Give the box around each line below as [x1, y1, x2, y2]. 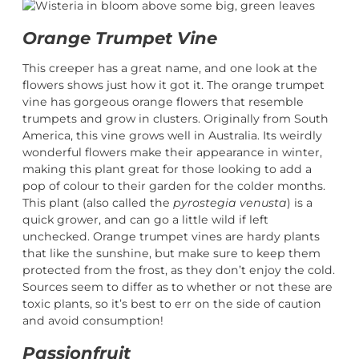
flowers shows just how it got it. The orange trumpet [22, 78, 325, 93]
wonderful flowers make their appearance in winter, [22, 145, 322, 160]
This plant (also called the [22, 196, 173, 211]
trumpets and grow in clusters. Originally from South [22, 111, 329, 127]
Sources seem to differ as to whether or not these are [22, 280, 333, 295]
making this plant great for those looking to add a [22, 162, 312, 177]
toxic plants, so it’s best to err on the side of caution [22, 296, 321, 312]
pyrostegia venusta [173, 196, 287, 211]
